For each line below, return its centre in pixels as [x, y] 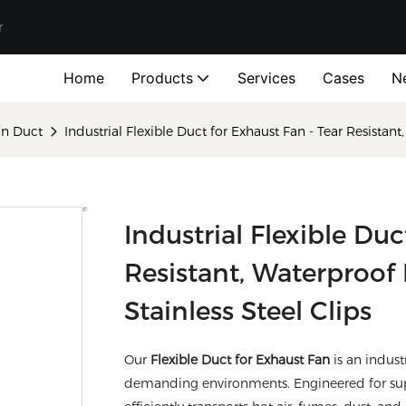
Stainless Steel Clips [248, 310]
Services [266, 78]
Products [162, 78]
